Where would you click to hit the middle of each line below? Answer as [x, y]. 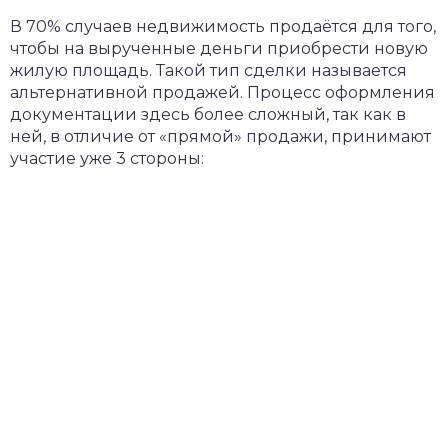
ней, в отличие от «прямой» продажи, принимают [220, 137]
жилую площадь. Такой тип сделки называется [208, 71]
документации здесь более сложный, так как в [208, 115]
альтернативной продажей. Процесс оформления [222, 93]
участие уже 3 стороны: [107, 159]
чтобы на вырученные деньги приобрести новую [219, 49]
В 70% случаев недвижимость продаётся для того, [223, 27]
